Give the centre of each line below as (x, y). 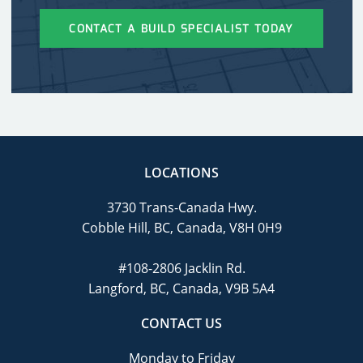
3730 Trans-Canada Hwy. (181, 208)
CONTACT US (181, 324)
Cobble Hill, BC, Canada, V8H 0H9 (181, 228)
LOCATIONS (181, 173)
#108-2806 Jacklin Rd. (181, 269)
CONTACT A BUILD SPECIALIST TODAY (181, 28)
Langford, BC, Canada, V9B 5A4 (181, 289)
